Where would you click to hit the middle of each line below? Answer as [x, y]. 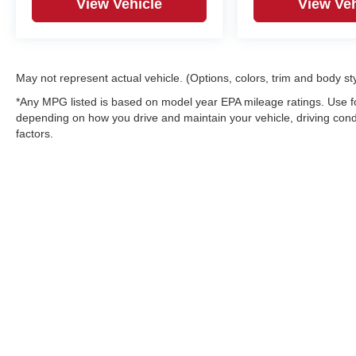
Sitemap [332, 300]
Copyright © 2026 [213, 300]
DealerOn [286, 300]
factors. [35, 133]
